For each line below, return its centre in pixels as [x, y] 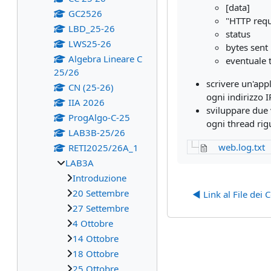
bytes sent [247, 47]
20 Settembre [101, 193]
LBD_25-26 [91, 28]
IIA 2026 [86, 102]
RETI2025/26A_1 [103, 148]
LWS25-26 [90, 44]
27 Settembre [101, 208]
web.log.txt [242, 147]
